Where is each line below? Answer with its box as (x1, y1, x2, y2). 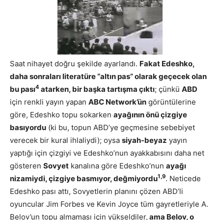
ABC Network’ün (88, 97, 146, 107)
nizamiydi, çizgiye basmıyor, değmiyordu (10, 173, 158, 183)
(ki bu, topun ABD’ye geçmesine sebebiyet (46, 122, 195, 132)
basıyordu (10, 122, 46, 132)
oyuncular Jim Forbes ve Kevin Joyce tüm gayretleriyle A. (10, 199, 208, 209)
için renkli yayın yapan (10, 97, 88, 107)
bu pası (10, 84, 35, 94)
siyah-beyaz (122, 135, 167, 145)
